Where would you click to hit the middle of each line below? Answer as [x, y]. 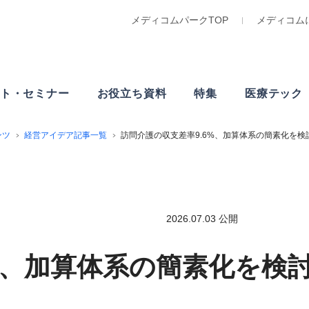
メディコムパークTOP [179, 20]
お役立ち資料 [132, 93]
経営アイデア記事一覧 [66, 135]
